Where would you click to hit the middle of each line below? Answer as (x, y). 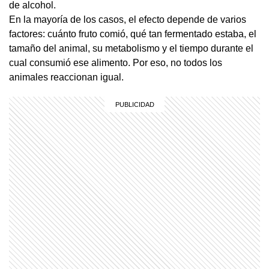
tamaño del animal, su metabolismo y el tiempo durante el (131, 48)
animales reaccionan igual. (66, 77)
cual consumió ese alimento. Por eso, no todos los (116, 62)
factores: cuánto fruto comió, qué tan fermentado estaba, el (133, 34)
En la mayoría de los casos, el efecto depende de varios (128, 19)
